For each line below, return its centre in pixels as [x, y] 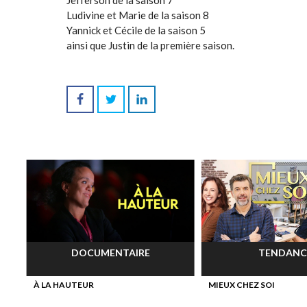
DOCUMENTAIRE [110, 253]
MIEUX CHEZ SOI [241, 285]
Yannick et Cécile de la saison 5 [136, 30]
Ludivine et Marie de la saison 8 [138, 15]
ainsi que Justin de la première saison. [150, 45]
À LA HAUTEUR [63, 285]
